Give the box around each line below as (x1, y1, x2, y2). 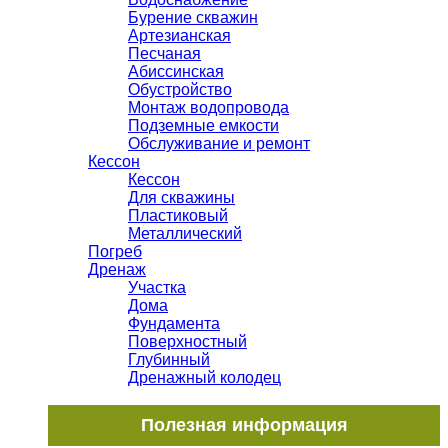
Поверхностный (128, 333, 247, 351)
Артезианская (128, 27, 231, 45)
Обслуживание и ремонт (128, 135, 310, 153)
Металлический (128, 225, 242, 243)
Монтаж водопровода (128, 99, 289, 117)
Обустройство (128, 81, 232, 99)
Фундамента (128, 315, 220, 333)
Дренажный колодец (128, 369, 281, 387)
